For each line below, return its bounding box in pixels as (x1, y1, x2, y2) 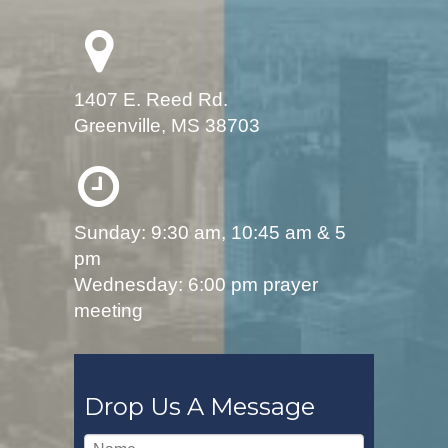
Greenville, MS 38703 (74, 115, 260, 136)
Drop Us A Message (84, 392, 315, 421)
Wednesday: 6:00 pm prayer (74, 274, 318, 295)
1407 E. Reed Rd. (74, 89, 228, 110)
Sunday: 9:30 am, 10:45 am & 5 (74, 222, 346, 243)
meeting (74, 300, 143, 321)
